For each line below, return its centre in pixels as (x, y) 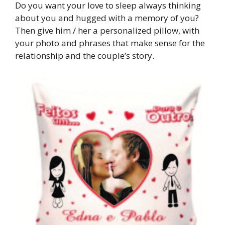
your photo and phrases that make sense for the (110, 43)
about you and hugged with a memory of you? (107, 18)
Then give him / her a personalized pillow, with (107, 31)
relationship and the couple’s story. (85, 56)
